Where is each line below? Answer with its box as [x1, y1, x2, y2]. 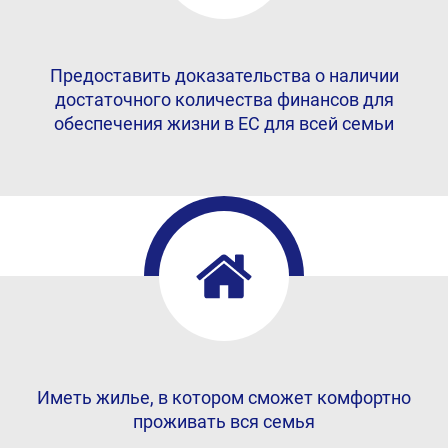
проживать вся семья [133, 411, 315, 432]
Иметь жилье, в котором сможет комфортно [37, 387, 411, 408]
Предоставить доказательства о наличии [49, 65, 399, 86]
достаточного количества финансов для [54, 89, 394, 110]
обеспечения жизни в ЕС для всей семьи [54, 113, 394, 134]
